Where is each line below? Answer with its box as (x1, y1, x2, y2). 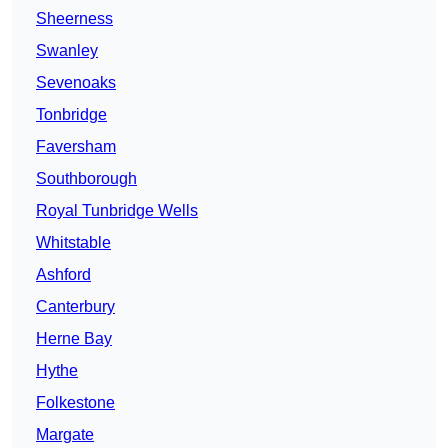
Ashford (36, 266, 91, 284)
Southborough (36, 170, 137, 188)
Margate (36, 426, 94, 444)
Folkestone (36, 394, 115, 412)
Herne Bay (36, 330, 112, 348)
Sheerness (36, 10, 113, 28)
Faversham (36, 138, 116, 156)
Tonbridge (36, 106, 107, 124)
